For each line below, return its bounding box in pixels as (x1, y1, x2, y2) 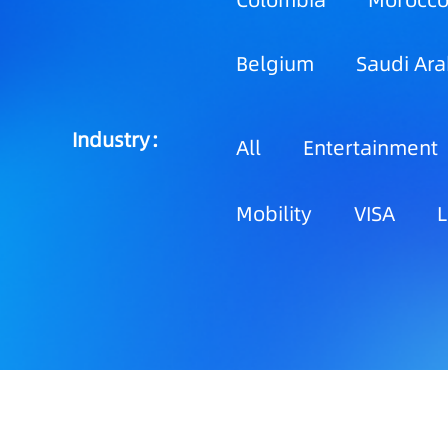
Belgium (236, 50, 314, 78)
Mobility (236, 200, 312, 228)
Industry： (72, 126, 170, 154)
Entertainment (303, 134, 438, 162)
